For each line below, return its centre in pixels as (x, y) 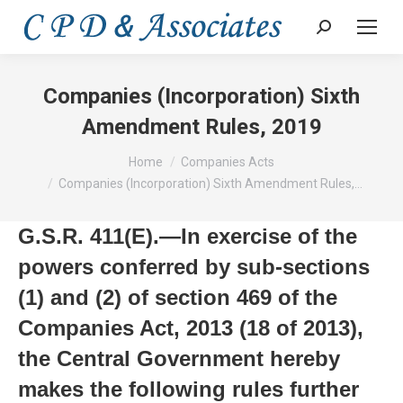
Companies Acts (228, 162)
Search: (339, 31)
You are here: (58, 154)
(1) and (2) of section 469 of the (178, 297)
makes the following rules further (188, 389)
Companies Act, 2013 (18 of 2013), (191, 328)
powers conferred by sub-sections (194, 267)
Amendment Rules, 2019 (201, 127)
